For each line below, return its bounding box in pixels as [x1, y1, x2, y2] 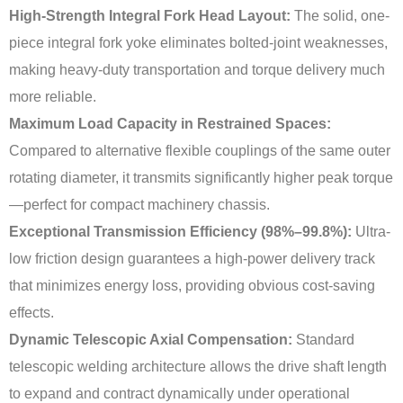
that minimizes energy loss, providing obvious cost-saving [9, 277, 375, 294]
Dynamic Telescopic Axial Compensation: [9, 331, 292, 348]
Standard [292, 331, 354, 348]
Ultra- [352, 223, 390, 240]
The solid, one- [291, 7, 390, 24]
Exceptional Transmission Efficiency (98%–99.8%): [9, 223, 352, 240]
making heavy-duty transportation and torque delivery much [9, 61, 385, 78]
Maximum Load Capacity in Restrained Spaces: [9, 115, 331, 132]
